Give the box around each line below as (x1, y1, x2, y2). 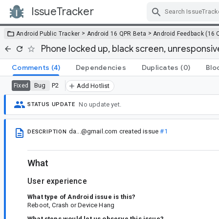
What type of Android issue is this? (27, 193, 136, 201)
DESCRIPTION (27, 128, 67, 135)
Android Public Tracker (16, 30, 80, 37)
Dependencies (75, 63, 126, 72)
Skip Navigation (120, 16, 174, 25)
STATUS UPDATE (27, 101, 75, 108)
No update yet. (79, 101, 122, 109)
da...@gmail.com (68, 127, 118, 135)
